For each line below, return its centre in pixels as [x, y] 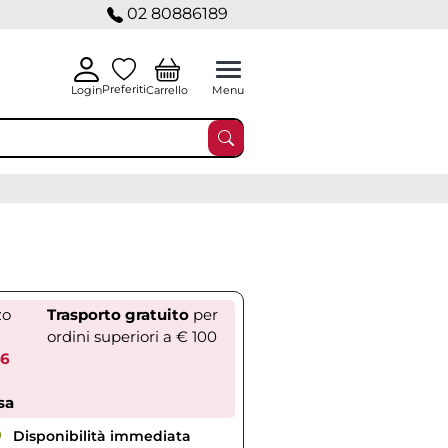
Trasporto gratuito [117, 314]
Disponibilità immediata [99, 436]
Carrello [167, 89]
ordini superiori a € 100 [132, 336]
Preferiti [124, 89]
